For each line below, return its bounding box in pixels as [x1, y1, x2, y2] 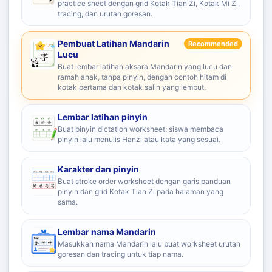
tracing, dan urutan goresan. [58, 9, 152, 18]
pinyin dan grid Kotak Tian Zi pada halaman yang [58, 187, 223, 196]
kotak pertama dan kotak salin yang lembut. [58, 83, 206, 92]
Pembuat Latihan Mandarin [58, 38, 169, 49]
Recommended [188, 39, 238, 48]
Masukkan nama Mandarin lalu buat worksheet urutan [58, 239, 240, 248]
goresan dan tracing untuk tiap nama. [58, 250, 183, 259]
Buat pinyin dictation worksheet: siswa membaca [58, 124, 223, 134]
